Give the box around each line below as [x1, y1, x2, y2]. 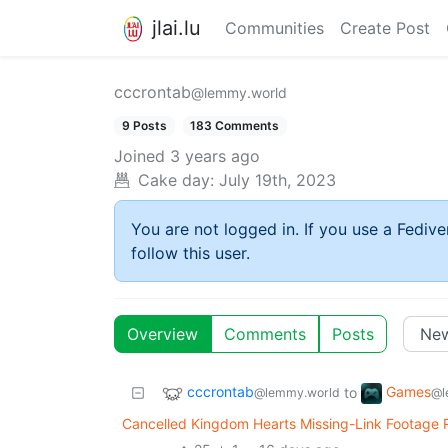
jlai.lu [152, 15, 201, 40]
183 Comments [190, 118, 280, 133]
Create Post [340, 18, 430, 38]
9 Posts [121, 118, 167, 133]
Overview [127, 324, 198, 345]
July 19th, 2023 [219, 170, 336, 191]
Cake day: [138, 170, 214, 191]
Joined [114, 146, 165, 167]
